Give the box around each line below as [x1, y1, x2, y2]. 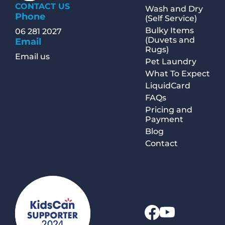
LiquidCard [145, 81, 190, 91]
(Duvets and [145, 35, 195, 45]
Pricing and [145, 105, 192, 115]
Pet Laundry [145, 57, 196, 67]
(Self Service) [145, 14, 197, 24]
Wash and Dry [145, 4, 203, 14]
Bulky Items [145, 26, 194, 36]
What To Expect [145, 69, 210, 79]
